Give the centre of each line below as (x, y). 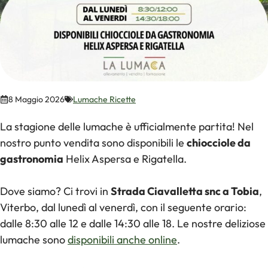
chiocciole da (219, 142)
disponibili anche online (122, 239)
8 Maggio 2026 (36, 99)
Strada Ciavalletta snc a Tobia (185, 191)
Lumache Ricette (104, 99)
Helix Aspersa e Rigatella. (125, 159)
